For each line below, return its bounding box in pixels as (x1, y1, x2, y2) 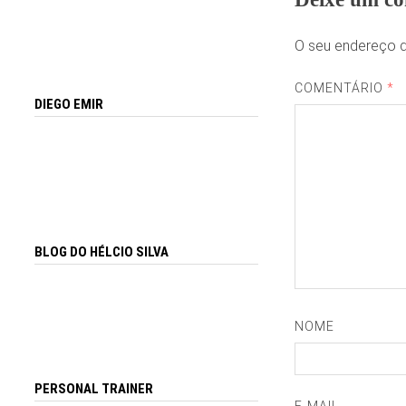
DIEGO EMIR (34, 96, 104, 113)
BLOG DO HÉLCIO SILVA (34, 243, 169, 260)
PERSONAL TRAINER (34, 381, 154, 398)
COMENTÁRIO (294, 80, 388, 95)
